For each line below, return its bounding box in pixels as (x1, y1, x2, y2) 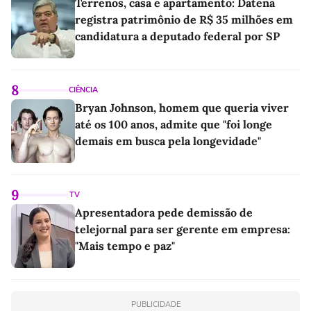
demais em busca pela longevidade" (75, 133, 261, 148)
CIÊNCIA (69, 84, 98, 95)
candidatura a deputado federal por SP (75, 28, 280, 43)
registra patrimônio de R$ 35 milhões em (75, 12, 293, 26)
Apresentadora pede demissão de (75, 205, 253, 219)
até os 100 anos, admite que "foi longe (75, 117, 272, 131)
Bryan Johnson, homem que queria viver (75, 100, 289, 115)
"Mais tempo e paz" (75, 238, 175, 253)
